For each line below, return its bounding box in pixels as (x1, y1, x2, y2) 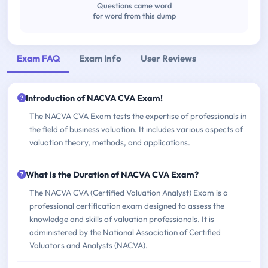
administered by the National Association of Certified (29, 227, 221, 238)
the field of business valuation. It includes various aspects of (29, 124, 243, 135)
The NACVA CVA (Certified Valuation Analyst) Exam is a (29, 187, 228, 199)
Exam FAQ (17, 52, 60, 64)
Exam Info (79, 52, 121, 64)
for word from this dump (92, 11, 176, 21)
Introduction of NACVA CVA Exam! (26, 93, 163, 104)
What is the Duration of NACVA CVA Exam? (26, 169, 199, 181)
